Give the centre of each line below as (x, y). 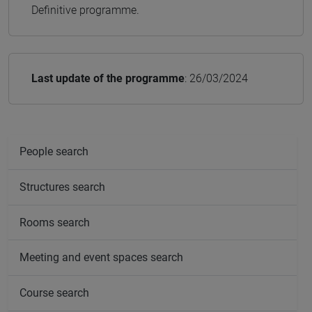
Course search (54, 292)
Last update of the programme (108, 78)
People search (54, 152)
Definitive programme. (85, 10)
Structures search (62, 187)
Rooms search (55, 222)
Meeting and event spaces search (101, 258)
